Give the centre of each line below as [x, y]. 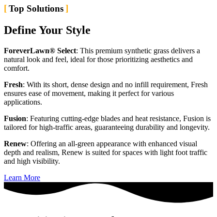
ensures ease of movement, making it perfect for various [89, 93]
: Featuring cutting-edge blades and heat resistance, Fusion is [118, 118]
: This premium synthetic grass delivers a [138, 50]
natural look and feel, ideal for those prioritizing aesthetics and [98, 59]
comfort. [17, 68]
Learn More [22, 177]
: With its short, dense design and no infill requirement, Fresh [115, 84]
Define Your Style [47, 30]
